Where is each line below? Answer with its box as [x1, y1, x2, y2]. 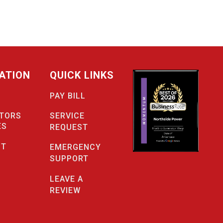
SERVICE [49, 111, 85, 120]
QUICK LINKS [49, 69, 114, 82]
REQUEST [49, 122, 88, 132]
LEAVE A [49, 174, 83, 184]
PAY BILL [49, 91, 86, 101]
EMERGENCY [49, 142, 101, 152]
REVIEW [49, 185, 81, 195]
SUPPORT [49, 154, 89, 164]
